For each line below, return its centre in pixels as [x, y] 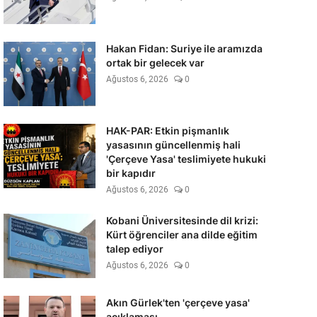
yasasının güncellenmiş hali [173, 145]
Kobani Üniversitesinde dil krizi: [182, 220]
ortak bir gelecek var [155, 63]
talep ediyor [134, 249]
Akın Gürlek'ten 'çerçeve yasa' [178, 302]
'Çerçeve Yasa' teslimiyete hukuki [186, 159]
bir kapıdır [131, 173]
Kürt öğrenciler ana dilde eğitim [181, 235]
